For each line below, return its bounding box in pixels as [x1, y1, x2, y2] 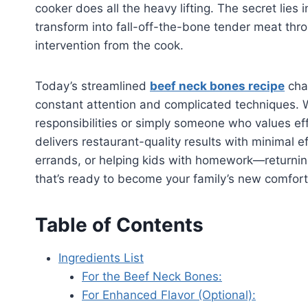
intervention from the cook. [35, 38, 184, 53]
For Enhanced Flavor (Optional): [82, 288, 256, 302]
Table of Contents [35, 213, 203, 237]
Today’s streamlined [35, 79, 150, 93]
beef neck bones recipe [150, 79, 285, 93]
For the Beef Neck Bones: [82, 269, 222, 284]
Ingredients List [58, 251, 144, 265]
